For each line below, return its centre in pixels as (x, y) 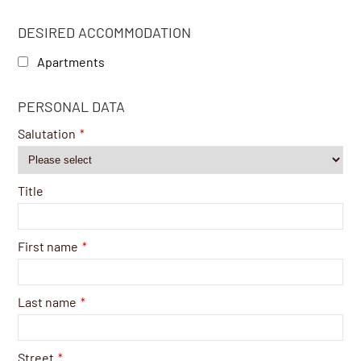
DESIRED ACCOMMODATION (105, 32)
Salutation (47, 133)
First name (48, 246)
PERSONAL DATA (72, 106)
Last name (48, 301)
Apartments (70, 61)
